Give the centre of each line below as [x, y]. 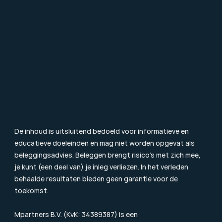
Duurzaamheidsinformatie [63, 109]
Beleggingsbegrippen [54, 51]
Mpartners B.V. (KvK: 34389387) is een [76, 214]
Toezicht [31, 83]
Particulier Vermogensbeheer [69, 33]
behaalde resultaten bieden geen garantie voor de [96, 179]
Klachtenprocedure [51, 100]
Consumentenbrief [50, 91]
